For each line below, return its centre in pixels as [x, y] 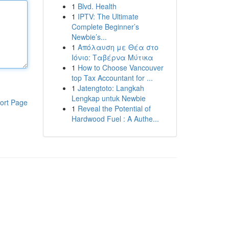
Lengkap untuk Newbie [108, 98]
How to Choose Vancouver [120, 67]
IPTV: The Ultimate [108, 16]
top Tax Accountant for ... [112, 78]
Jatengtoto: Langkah [111, 88]
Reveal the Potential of [114, 108]
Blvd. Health [97, 6]
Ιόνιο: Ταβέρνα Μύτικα [112, 57]
